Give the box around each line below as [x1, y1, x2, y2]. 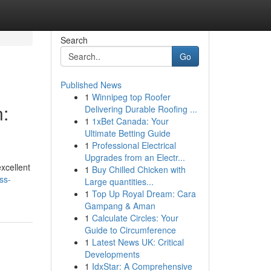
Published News [60, 79, 122, 91]
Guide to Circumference [84, 224, 176, 236]
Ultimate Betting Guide [84, 127, 171, 139]
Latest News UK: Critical [91, 236, 184, 248]
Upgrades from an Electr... [84, 151, 185, 163]
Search [60, 34, 88, 46]
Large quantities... [84, 175, 154, 188]
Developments [84, 248, 140, 260]
